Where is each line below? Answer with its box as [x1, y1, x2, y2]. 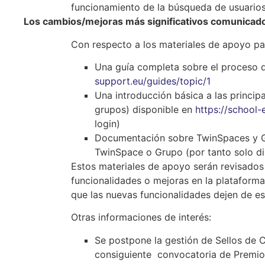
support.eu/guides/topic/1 [95, 75, 211, 87]
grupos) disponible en [95, 103, 195, 115]
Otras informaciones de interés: [71, 211, 211, 224]
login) [95, 117, 120, 130]
